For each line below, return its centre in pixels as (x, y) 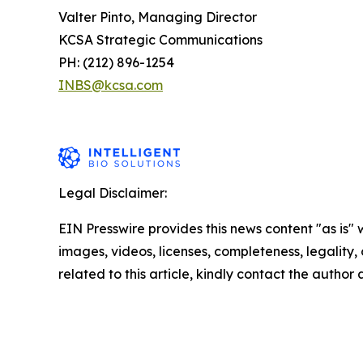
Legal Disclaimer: (113, 192)
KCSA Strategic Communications (164, 39)
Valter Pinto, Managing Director (162, 17)
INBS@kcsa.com (111, 85)
